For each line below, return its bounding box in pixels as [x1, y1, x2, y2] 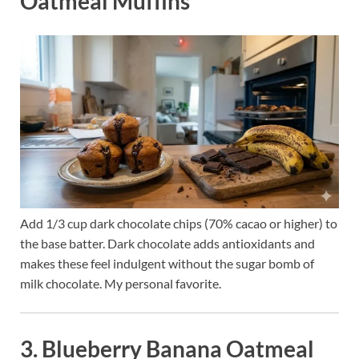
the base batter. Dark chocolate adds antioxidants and [20, 236, 315, 252]
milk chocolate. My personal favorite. [20, 276, 221, 292]
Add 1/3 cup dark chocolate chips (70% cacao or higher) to [20, 216, 337, 232]
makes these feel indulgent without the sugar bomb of [20, 256, 314, 272]
